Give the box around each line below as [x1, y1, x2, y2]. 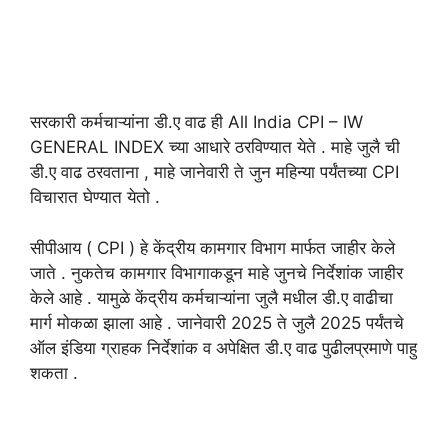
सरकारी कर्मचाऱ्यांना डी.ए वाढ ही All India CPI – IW [30, 112, 363, 133]
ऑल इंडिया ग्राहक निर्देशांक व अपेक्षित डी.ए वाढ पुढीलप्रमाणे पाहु [30, 337, 417, 358]
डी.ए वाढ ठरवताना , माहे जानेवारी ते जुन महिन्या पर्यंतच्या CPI [30, 162, 399, 183]
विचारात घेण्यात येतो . [30, 187, 160, 208]
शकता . [30, 362, 78, 383]
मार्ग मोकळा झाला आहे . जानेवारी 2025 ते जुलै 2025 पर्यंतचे [30, 312, 404, 333]
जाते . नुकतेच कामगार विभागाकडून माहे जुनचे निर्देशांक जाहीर [30, 262, 403, 283]
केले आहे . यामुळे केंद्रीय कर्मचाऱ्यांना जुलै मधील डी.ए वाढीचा [30, 287, 393, 308]
